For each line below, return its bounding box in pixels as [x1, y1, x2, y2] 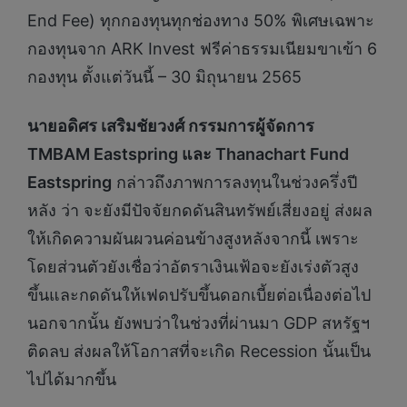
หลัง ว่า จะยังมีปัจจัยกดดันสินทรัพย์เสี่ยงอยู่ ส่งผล [27, 200, 372, 220]
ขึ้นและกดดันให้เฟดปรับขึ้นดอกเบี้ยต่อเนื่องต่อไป [27, 284, 371, 304]
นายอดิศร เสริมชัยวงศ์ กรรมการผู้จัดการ [27, 115, 314, 135]
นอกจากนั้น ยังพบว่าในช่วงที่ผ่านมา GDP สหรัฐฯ [27, 313, 370, 333]
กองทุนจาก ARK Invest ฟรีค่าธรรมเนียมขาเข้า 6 [27, 39, 377, 59]
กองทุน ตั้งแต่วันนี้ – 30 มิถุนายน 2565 [27, 67, 302, 87]
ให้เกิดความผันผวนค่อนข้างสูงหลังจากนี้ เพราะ [27, 228, 359, 248]
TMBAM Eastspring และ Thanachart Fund [27, 144, 349, 164]
